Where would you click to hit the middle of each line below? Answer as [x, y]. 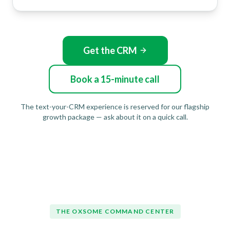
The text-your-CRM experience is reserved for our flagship [115, 106]
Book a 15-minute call [115, 79]
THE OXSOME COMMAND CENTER [115, 211]
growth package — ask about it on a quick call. [115, 117]
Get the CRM [110, 50]
